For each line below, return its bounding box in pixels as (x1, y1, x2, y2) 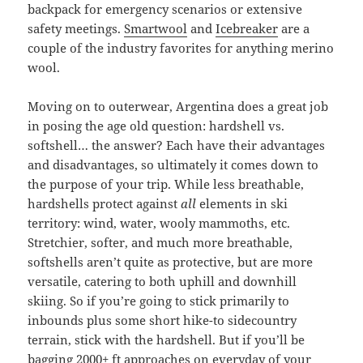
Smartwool (124, 19, 188, 36)
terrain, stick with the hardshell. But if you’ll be (28, 331, 305, 348)
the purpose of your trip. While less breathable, (28, 175, 305, 192)
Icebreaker (216, 19, 279, 36)
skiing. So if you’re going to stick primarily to (28, 292, 290, 309)
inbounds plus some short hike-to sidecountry (28, 311, 297, 328)
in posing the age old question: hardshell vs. (28, 117, 285, 134)
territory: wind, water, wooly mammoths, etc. (28, 214, 291, 231)
